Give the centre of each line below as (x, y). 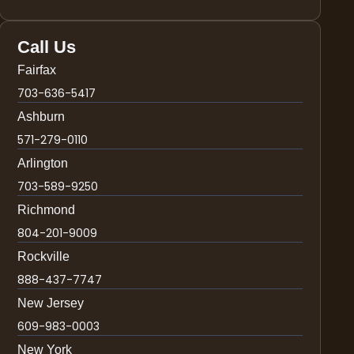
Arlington (43, 163)
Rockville (44, 256)
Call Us (47, 47)
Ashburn (41, 116)
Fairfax (37, 70)
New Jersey (51, 303)
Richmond (47, 209)
